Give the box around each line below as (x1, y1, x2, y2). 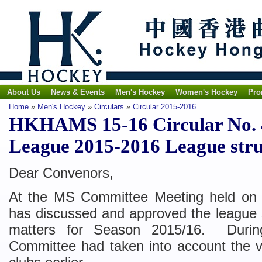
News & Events (51, 88, 105, 96)
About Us (7, 88, 40, 96)
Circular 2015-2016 (133, 102, 196, 111)
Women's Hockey (175, 88, 237, 96)
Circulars (94, 102, 124, 111)
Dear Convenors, (9, 165, 113, 181)
